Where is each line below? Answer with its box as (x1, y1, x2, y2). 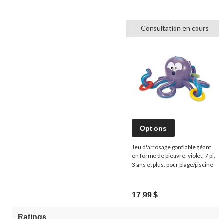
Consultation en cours (140, 23, 209, 32)
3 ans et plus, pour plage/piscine (132, 160, 213, 168)
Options (140, 124, 167, 132)
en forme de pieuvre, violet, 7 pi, (132, 152, 215, 159)
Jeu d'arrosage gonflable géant (132, 143, 211, 151)
